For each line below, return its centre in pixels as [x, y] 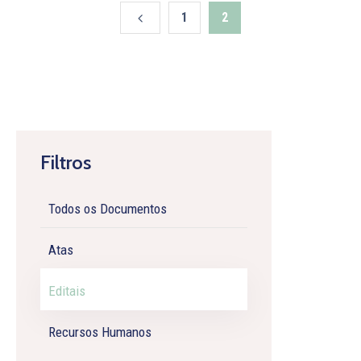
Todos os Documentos [108, 208]
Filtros [66, 162]
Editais [67, 290]
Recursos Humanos [100, 332]
